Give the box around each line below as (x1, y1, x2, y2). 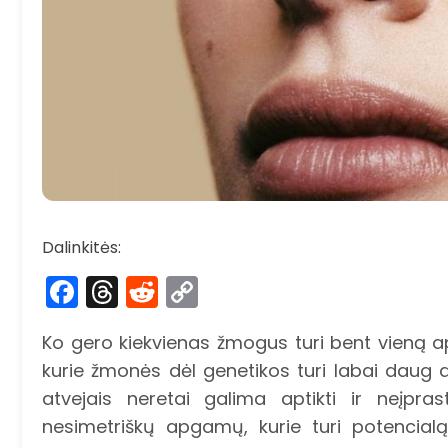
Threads (118, 269, 244, 315)
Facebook (78, 269, 230, 315)
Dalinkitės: (42, 236, 121, 260)
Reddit (158, 269, 258, 315)
